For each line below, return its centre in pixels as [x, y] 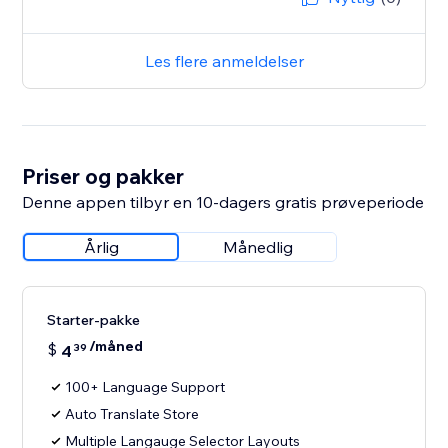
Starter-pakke [94, 320]
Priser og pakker [103, 176]
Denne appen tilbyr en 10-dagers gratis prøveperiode [223, 202]
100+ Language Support [145, 387]
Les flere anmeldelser [224, 61]
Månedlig [258, 247]
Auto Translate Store [132, 414]
